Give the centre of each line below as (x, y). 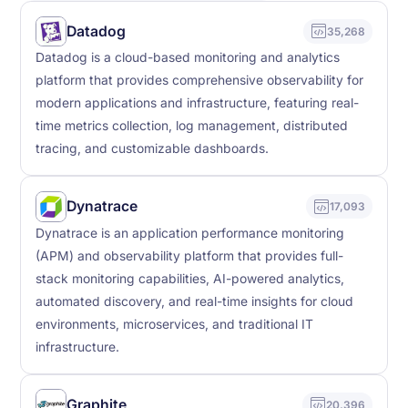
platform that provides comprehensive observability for (200, 81)
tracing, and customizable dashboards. (153, 149)
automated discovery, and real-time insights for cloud (195, 301)
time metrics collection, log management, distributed (192, 126)
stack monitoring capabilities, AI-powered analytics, (190, 278)
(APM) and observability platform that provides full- (190, 255)
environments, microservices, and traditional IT (175, 324)
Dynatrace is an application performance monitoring (190, 233)
